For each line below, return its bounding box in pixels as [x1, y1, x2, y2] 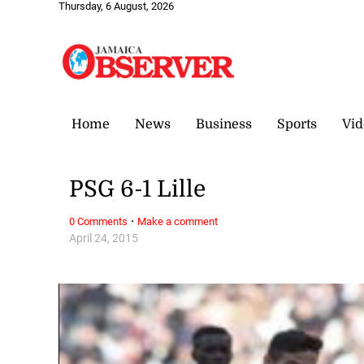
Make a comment [137, 214, 219, 227]
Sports [277, 116, 317, 132]
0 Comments [69, 214, 128, 227]
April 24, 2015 [69, 231, 139, 245]
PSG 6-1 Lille [69, 176, 206, 203]
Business [196, 116, 252, 132]
